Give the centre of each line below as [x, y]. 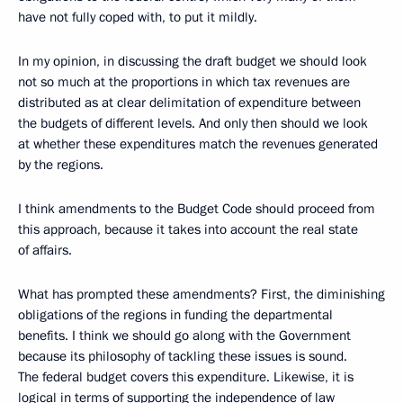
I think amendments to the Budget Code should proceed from [197, 209]
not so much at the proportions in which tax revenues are [184, 82]
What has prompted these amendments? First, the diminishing [201, 294]
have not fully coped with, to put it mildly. [138, 17]
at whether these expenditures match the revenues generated [198, 144]
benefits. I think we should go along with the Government [184, 336]
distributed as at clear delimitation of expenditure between [189, 103]
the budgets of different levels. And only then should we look [193, 123]
